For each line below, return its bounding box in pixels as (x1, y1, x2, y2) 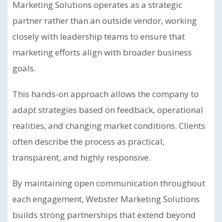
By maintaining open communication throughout (12, 177, 205, 189)
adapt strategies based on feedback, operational (12, 104, 203, 115)
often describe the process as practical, (12, 136, 165, 147)
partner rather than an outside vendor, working (12, 15, 197, 26)
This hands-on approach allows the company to (12, 88, 199, 100)
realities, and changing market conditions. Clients (12, 120, 205, 131)
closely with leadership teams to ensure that (12, 31, 185, 42)
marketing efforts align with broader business (12, 47, 192, 58)
